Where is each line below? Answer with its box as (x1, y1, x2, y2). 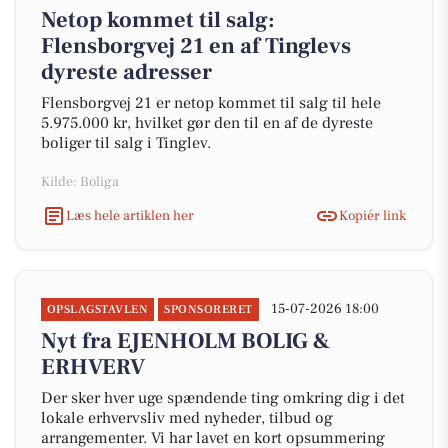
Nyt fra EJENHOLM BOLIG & (41, 327, 330, 355)
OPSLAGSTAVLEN (47, 302, 149, 317)
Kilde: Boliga (41, 173, 119, 191)
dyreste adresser (41, 58, 212, 86)
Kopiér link (339, 206, 406, 225)
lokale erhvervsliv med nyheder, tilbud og (41, 408, 333, 428)
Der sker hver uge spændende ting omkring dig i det (41, 388, 405, 408)
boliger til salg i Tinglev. (41, 133, 211, 153)
